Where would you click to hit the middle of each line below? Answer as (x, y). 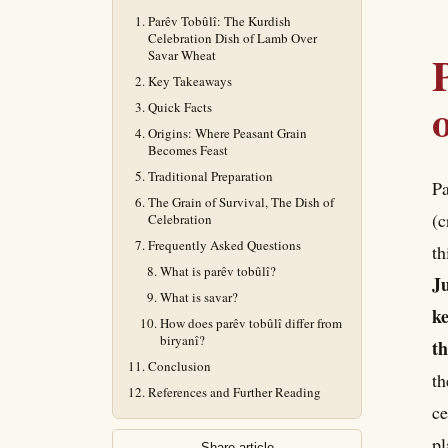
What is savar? (199, 297)
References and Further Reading (234, 392)
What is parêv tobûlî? (218, 271)
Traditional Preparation (210, 176)
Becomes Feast (188, 150)
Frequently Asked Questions (224, 245)
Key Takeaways (190, 81)
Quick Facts (180, 107)
